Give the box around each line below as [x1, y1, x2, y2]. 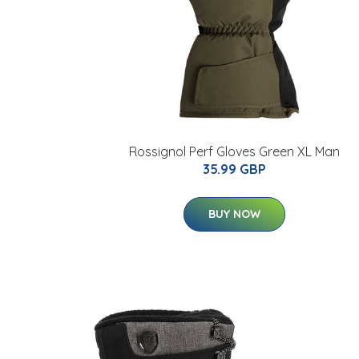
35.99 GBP [202, 161, 266, 177]
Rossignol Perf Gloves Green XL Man [128, 143, 340, 159]
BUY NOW [208, 207, 260, 221]
